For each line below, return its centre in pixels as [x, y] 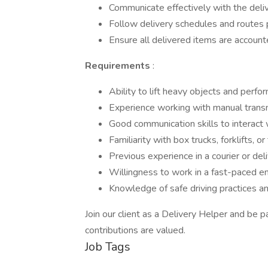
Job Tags [108, 247]
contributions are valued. [135, 230]
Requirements [119, 66]
